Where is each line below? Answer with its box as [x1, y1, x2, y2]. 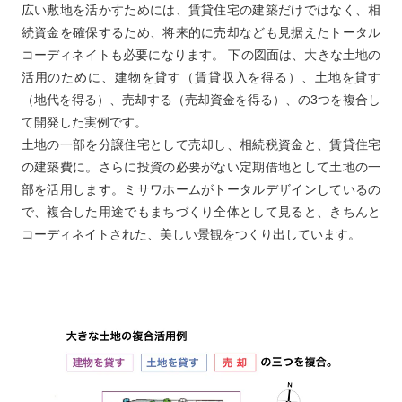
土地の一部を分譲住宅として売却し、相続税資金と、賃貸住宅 [21, 137, 381, 153]
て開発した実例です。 [21, 115, 147, 130]
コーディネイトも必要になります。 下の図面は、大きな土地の [21, 48, 381, 63]
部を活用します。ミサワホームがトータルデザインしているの [21, 182, 381, 197]
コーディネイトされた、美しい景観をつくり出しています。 [21, 227, 361, 242]
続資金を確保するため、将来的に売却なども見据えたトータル [21, 25, 381, 40]
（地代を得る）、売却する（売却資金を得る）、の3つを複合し [21, 92, 381, 108]
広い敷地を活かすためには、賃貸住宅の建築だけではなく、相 [21, 3, 381, 18]
